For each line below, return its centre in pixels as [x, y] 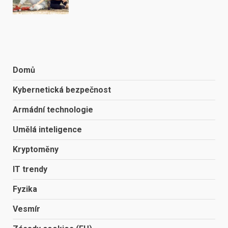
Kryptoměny [36, 150]
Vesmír [26, 209]
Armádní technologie [53, 110]
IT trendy [30, 169]
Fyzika [25, 189]
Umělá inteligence [47, 130]
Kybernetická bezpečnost [62, 90]
